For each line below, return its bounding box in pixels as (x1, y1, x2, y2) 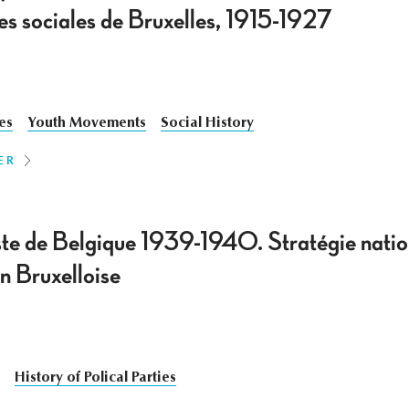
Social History (160, 116, 254, 131)
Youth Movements (26, 116, 146, 131)
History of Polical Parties (14, 371, 176, 386)
